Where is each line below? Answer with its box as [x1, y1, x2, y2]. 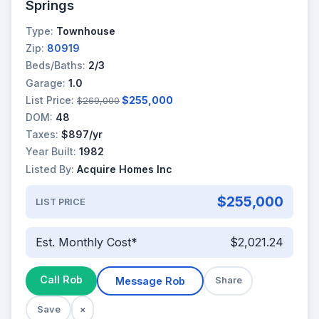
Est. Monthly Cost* [35, 235, 137, 250]
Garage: [26, 76, 66, 89]
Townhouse [56, 25, 115, 38]
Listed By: [26, 162, 74, 175]
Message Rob [115, 274, 185, 287]
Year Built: [26, 145, 76, 158]
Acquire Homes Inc [77, 162, 172, 175]
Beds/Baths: [26, 59, 85, 72]
